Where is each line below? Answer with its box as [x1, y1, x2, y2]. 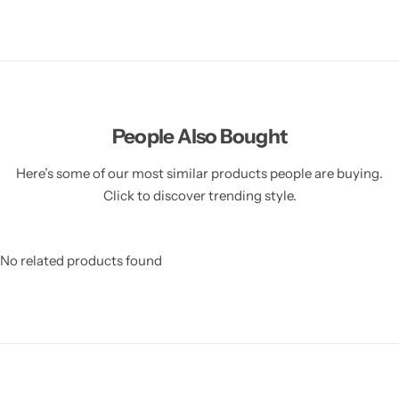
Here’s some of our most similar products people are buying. [16, 165, 383, 182]
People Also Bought [111, 124, 288, 149]
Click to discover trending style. [102, 187, 297, 204]
